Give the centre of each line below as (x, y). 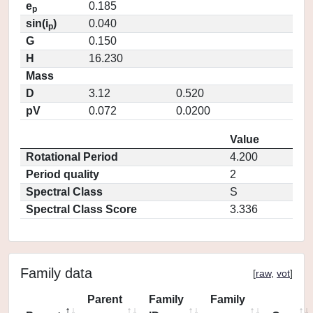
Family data (56, 273)
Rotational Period (72, 157)
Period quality (63, 174)
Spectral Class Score (81, 209)
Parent (105, 299)
